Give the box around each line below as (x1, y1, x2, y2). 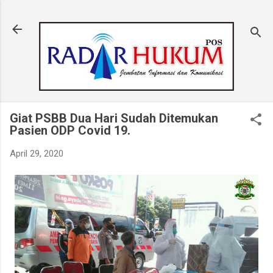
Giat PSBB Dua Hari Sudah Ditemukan (10, 111, 218, 126)
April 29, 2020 (10, 148, 63, 160)
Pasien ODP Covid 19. (10, 123, 130, 138)
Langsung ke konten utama (82, 10, 191, 21)
